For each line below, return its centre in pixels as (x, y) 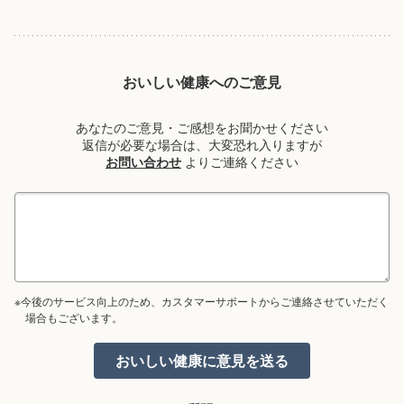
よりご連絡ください (240, 161)
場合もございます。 (74, 317)
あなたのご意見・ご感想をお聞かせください (202, 127)
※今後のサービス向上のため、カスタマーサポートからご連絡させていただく (202, 301)
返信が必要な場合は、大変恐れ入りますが (202, 144)
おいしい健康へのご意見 (202, 82)
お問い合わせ (143, 161)
